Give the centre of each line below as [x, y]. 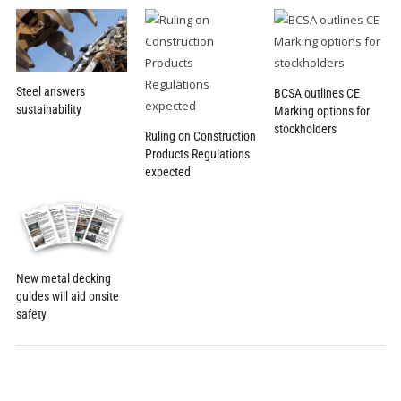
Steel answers [50, 91]
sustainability [48, 109]
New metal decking [63, 279]
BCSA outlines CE [317, 93]
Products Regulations [197, 154]
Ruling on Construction [200, 136]
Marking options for [322, 111]
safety [31, 315]
